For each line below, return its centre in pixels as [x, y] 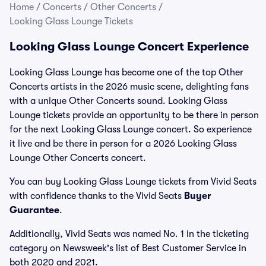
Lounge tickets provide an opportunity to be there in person [134, 115]
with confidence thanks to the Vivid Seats [97, 196]
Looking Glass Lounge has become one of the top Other [126, 72]
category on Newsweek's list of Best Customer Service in [128, 248]
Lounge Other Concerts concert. [78, 158]
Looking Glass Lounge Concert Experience [129, 47]
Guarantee [34, 210]
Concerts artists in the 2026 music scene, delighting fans [129, 87]
